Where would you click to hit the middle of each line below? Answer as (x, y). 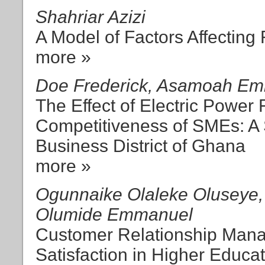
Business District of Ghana (140, 146)
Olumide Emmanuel (114, 214)
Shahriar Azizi (91, 17)
